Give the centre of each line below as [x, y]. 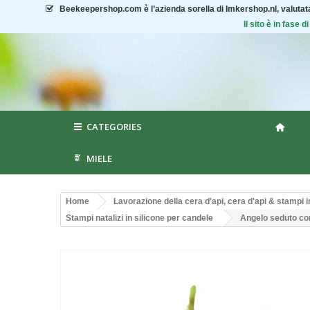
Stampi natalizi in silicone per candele [139, 218]
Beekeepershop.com [100, 9]
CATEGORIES [115, 127]
